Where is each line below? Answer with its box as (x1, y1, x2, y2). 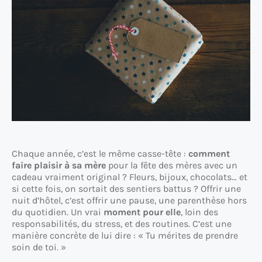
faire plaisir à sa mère (12, 160, 106, 171)
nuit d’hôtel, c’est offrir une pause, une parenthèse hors (12, 195, 247, 206)
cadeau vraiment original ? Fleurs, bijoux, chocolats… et (12, 171, 247, 183)
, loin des (181, 206, 218, 218)
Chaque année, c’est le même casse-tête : (12, 148, 188, 160)
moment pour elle (104, 206, 181, 218)
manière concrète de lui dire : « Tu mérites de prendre (12, 230, 238, 242)
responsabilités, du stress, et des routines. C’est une (12, 218, 232, 230)
